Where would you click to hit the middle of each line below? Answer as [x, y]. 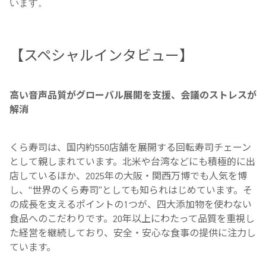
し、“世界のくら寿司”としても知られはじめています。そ [131, 191]
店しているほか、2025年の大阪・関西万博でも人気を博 [128, 176]
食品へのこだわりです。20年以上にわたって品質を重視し [132, 219]
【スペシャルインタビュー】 [102, 56]
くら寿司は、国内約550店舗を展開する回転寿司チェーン [130, 148]
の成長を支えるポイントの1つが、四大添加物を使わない [131, 205]
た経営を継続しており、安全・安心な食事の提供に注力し [133, 233]
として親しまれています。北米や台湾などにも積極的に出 [132, 162]
